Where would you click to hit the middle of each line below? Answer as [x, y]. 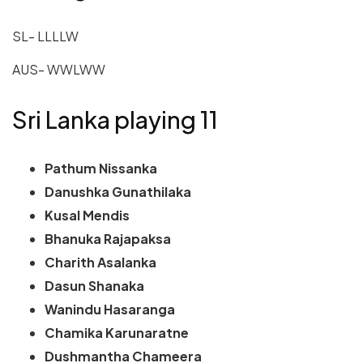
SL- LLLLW [45, 36]
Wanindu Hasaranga [110, 310]
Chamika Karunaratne [117, 333]
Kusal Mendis [87, 216]
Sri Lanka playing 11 [115, 119]
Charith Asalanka [100, 263]
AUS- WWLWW [59, 69]
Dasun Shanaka [94, 286]
